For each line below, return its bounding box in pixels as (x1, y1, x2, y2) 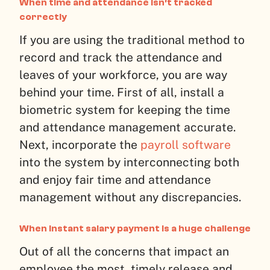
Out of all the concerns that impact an (19, 244, 229, 258)
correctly (19, 11, 67, 22)
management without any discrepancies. (19, 190, 241, 204)
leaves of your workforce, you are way (19, 67, 227, 81)
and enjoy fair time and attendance (19, 172, 211, 186)
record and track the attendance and (19, 50, 222, 64)
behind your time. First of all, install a (19, 85, 224, 99)
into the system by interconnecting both (19, 155, 239, 169)
